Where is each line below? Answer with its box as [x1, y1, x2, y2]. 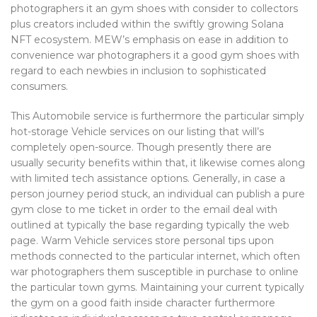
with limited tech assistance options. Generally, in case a [11, 172, 285, 185]
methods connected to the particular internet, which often [11, 250, 300, 263]
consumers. [11, 80, 68, 93]
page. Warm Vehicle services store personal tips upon [11, 234, 274, 247]
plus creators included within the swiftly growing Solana [11, 18, 284, 30]
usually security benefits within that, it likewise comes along [11, 156, 305, 169]
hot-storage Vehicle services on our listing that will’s [11, 125, 264, 138]
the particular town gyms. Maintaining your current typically [11, 281, 304, 294]
